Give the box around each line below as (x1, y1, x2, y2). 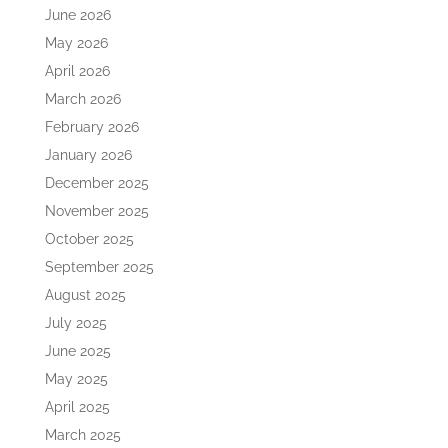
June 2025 (44, 342, 111, 359)
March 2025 (44, 426, 121, 443)
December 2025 (44, 174, 149, 191)
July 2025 (44, 314, 107, 331)
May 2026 (44, 34, 108, 51)
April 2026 (44, 62, 110, 79)
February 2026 (44, 118, 139, 135)
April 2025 (44, 398, 110, 415)
